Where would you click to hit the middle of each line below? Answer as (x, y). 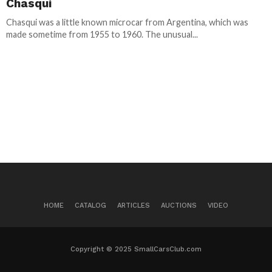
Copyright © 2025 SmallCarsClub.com (136, 249)
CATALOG (90, 206)
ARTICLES (134, 206)
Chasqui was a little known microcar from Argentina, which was (127, 22)
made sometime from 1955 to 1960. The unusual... (102, 34)
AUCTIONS (179, 206)
